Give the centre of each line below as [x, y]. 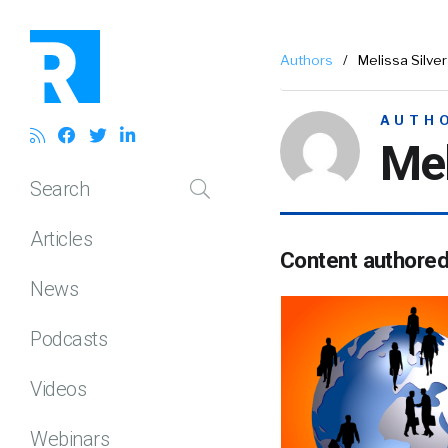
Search [59, 188]
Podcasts [68, 338]
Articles [61, 238]
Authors [306, 60]
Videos [58, 388]
